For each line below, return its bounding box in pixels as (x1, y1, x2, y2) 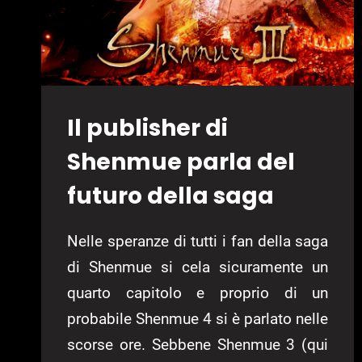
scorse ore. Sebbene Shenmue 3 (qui (67, 335, 329, 355)
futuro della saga (67, 180, 274, 213)
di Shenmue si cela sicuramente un (67, 258, 329, 277)
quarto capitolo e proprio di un (67, 284, 329, 303)
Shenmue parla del (67, 146, 295, 179)
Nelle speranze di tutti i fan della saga (67, 232, 329, 251)
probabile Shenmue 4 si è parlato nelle (67, 309, 329, 329)
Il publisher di (67, 112, 228, 145)
